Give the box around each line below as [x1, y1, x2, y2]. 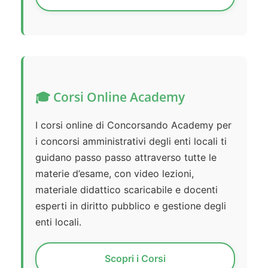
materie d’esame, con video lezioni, [35, 167, 194, 180]
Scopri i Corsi [105, 252, 166, 265]
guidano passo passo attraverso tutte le [35, 151, 217, 164]
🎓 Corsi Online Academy [35, 89, 185, 106]
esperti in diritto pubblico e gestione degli [35, 200, 226, 212]
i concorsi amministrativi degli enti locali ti [35, 135, 227, 148]
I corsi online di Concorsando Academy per [35, 119, 232, 132]
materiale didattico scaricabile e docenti [35, 184, 218, 196]
